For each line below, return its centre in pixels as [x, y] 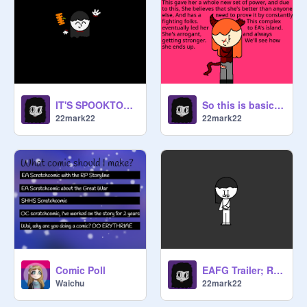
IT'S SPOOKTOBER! [128, 105]
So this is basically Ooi [279, 105]
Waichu [70, 283]
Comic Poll [81, 270]
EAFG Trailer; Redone [278, 270]
